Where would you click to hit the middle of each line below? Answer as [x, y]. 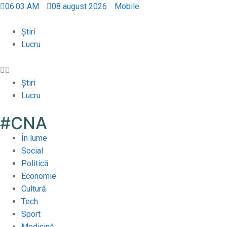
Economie [39, 176]
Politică [35, 163]
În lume [34, 138]
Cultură [33, 188]
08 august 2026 [79, 6]
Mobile [127, 6]
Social [32, 150]
